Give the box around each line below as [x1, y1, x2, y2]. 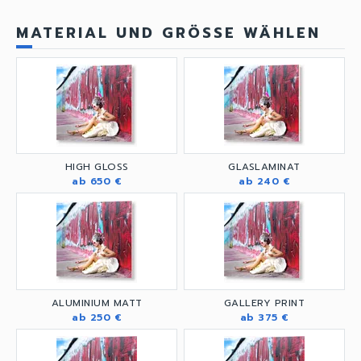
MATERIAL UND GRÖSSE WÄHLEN [16, 21, 321, 44]
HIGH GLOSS [64, 160, 129, 175]
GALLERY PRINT [223, 296, 305, 311]
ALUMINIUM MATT [51, 296, 143, 311]
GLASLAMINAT [228, 160, 301, 175]
